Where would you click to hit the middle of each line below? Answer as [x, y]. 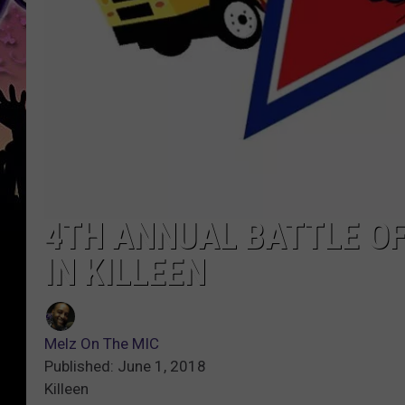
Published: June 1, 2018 [125, 366]
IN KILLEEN [125, 273]
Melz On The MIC [102, 344]
